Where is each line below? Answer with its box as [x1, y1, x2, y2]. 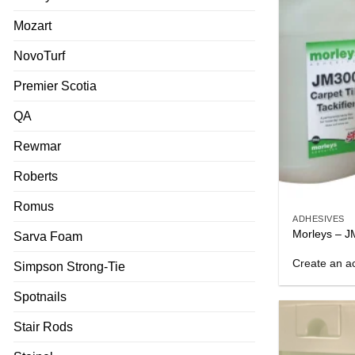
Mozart [13, 18, 52, 32]
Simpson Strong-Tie [13, 259, 125, 273]
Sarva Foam [13, 229, 82, 243]
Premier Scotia [13, 78, 97, 93]
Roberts [13, 169, 58, 183]
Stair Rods [13, 319, 73, 334]
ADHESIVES [292, 214, 345, 224]
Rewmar [13, 139, 61, 153]
